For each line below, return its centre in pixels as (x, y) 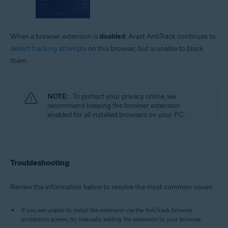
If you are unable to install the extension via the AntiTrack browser (107, 210)
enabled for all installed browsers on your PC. (117, 115)
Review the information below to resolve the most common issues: (112, 187)
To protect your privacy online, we (124, 96)
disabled (112, 36)
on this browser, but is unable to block (145, 48)
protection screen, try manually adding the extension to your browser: (112, 219)
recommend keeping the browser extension (114, 105)
